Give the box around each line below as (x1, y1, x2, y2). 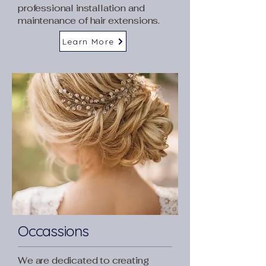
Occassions (18, 221, 88, 240)
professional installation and (18, 2, 145, 14)
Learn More (62, 36, 115, 47)
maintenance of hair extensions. (18, 14, 160, 27)
